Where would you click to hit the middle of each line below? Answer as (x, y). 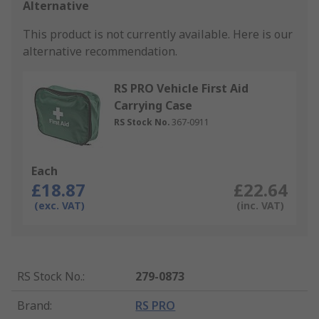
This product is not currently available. (128, 35)
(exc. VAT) (59, 206)
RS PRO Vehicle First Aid (181, 89)
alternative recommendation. (100, 52)
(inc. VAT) (260, 206)
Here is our (263, 35)
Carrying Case (153, 106)
